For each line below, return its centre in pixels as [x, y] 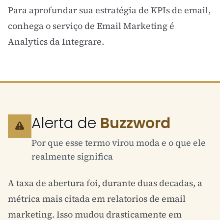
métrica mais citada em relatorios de [85, 199]
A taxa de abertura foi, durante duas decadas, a [105, 183]
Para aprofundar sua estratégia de [79, 10]
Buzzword [135, 123]
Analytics [28, 41]
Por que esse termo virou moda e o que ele [119, 143]
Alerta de [66, 123]
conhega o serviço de [52, 26]
